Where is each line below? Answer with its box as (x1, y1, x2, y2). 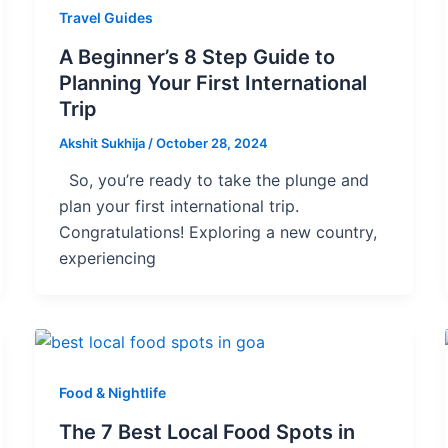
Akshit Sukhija (58, 134, 148, 151)
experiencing (58, 248, 156, 269)
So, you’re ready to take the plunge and (58, 170, 369, 191)
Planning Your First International (58, 70, 367, 95)
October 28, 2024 (155, 134, 268, 151)
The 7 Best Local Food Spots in (58, 419, 355, 444)
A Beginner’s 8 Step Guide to (58, 44, 335, 69)
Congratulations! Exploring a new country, (58, 222, 377, 243)
